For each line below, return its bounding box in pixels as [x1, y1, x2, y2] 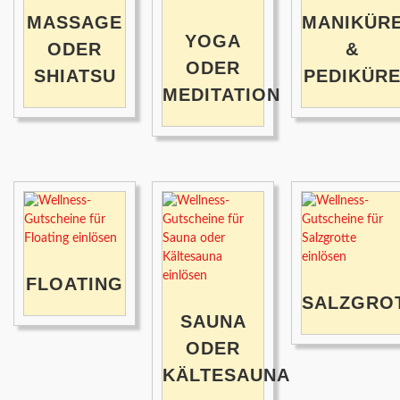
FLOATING [26, 274, 124, 295]
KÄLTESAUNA [162, 365, 291, 386]
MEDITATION [162, 85, 281, 105]
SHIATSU [33, 66, 116, 87]
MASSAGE [27, 12, 123, 33]
